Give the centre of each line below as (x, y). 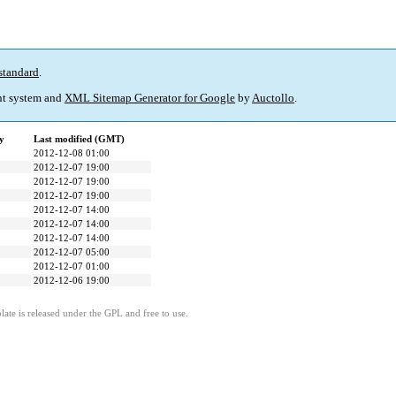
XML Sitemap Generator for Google (150, 98)
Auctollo (273, 98)
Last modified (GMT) (79, 139)
